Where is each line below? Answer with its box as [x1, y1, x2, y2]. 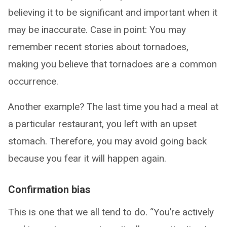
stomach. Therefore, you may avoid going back [8, 135, 207, 147]
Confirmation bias [8, 183, 91, 196]
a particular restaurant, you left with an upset [8, 118, 197, 130]
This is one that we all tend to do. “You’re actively [8, 206, 214, 218]
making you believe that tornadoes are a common [8, 58, 217, 70]
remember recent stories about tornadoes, [8, 41, 188, 53]
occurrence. [8, 75, 58, 87]
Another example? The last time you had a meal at [8, 100, 218, 112]
